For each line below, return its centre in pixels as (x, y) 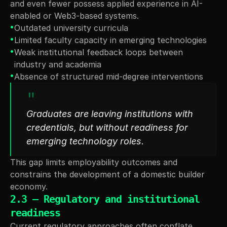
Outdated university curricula (71, 28)
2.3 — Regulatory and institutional (105, 199)
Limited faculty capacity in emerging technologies (110, 40)
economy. (29, 186)
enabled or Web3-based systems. (74, 15)
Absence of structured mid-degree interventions (109, 76)
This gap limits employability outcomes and (94, 162)
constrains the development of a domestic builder (107, 174)
